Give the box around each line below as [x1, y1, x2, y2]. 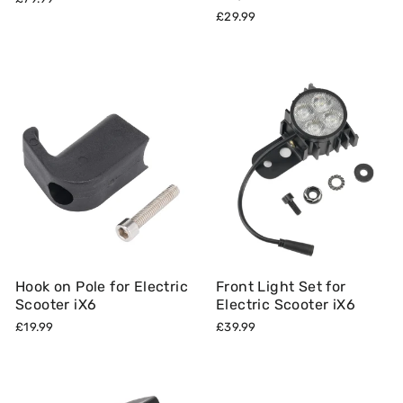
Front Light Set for [216, 278, 346, 295]
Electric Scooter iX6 [216, 296, 355, 313]
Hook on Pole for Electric [15, 278, 188, 295]
